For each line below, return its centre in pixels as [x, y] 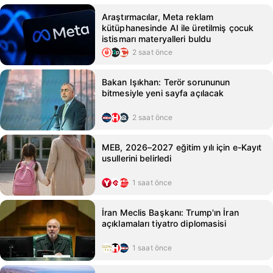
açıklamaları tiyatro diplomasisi [164, 223]
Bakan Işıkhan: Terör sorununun [166, 82]
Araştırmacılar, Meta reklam [158, 17]
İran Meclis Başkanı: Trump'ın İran [170, 212]
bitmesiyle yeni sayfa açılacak [163, 93]
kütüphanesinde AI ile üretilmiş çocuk [178, 28]
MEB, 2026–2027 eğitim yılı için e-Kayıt [182, 147]
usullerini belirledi [137, 158]
